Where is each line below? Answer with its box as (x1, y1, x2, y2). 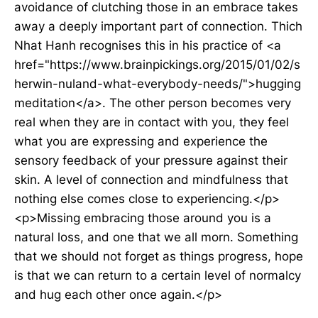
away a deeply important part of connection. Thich (14, 19, 302, 33)
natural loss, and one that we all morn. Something (14, 230, 298, 244)
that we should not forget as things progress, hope (14, 249, 303, 263)
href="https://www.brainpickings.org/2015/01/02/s (14, 57, 300, 72)
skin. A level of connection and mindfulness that (14, 172, 288, 187)
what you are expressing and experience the (14, 134, 268, 148)
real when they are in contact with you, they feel (14, 115, 289, 129)
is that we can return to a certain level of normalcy (14, 268, 301, 283)
